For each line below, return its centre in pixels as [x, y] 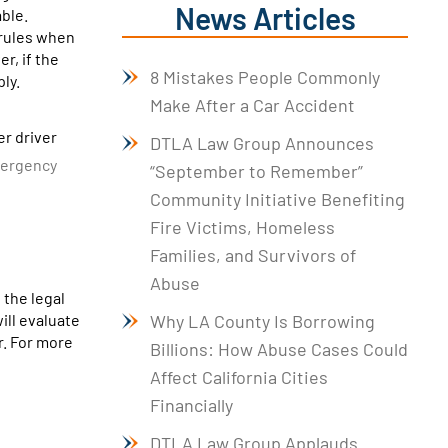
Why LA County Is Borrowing [262, 320]
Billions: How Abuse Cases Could [279, 348]
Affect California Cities [239, 376]
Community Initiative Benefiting [277, 198]
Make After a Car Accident [252, 104]
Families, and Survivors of [253, 254]
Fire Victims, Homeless [242, 226]
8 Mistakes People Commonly [265, 76]
